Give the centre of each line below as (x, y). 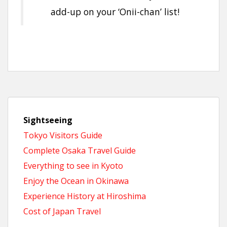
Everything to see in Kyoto (73, 166)
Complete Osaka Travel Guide (80, 151)
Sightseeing (48, 120)
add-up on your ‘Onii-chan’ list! (115, 12)
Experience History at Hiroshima (85, 196)
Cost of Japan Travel (62, 212)
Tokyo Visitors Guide (63, 136)
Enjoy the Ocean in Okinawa (76, 181)
